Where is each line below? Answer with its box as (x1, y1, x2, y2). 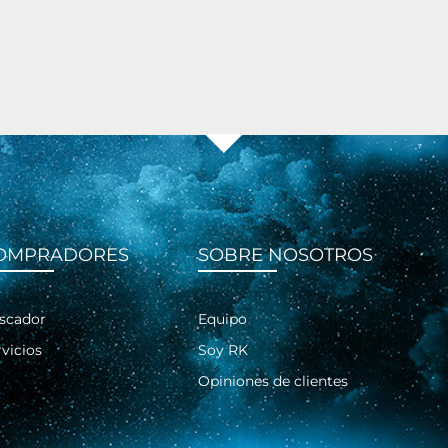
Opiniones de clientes (197, 371, 348, 390)
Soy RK (197, 340, 248, 359)
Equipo (197, 309, 247, 328)
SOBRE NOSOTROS (197, 243, 373, 266)
